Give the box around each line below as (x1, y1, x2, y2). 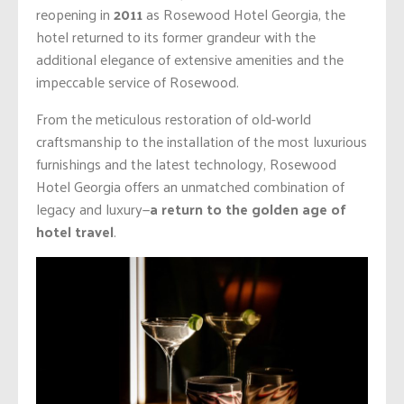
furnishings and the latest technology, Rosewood (36, 151, 336, 178)
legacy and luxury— (36, 196, 150, 223)
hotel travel (36, 218, 114, 245)
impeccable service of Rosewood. (36, 69, 239, 96)
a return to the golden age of (150, 196, 346, 223)
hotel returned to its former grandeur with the (36, 23, 316, 50)
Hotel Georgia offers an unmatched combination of (36, 173, 344, 200)
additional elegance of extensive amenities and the (36, 46, 344, 73)
